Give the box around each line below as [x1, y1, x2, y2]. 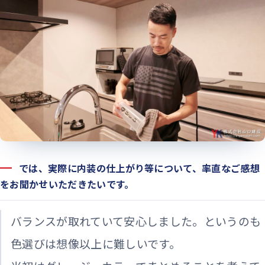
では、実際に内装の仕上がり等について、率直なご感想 [19, 160, 260, 175]
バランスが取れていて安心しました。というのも [11, 212, 261, 229]
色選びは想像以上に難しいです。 [11, 235, 181, 251]
